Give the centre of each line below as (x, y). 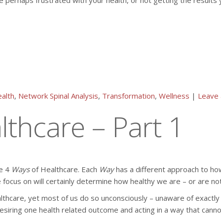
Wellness (174, 96)
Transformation (129, 96)
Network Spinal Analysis (58, 96)
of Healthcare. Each (64, 169)
